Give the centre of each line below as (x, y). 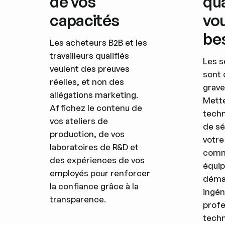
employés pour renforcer (100, 173)
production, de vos (87, 134)
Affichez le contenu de (96, 107)
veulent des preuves (90, 68)
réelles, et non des (87, 81)
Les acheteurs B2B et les (99, 42)
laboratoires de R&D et (94, 147)
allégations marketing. (94, 94)
